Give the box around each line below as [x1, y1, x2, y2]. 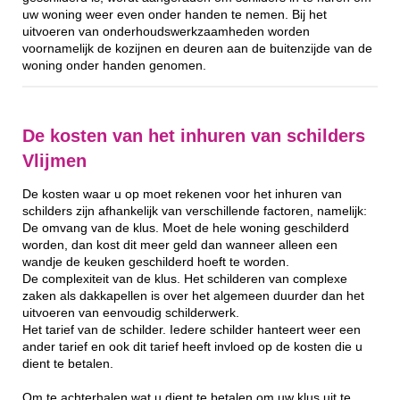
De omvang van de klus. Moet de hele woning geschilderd [22, 221, 349, 235]
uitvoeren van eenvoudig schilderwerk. [22, 305, 239, 320]
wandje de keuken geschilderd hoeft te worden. [22, 254, 289, 269]
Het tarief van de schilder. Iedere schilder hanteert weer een [22, 322, 361, 337]
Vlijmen [22, 151, 87, 171]
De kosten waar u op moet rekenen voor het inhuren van [22, 187, 342, 201]
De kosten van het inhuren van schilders [22, 126, 365, 146]
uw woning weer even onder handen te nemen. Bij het [22, 7, 327, 21]
